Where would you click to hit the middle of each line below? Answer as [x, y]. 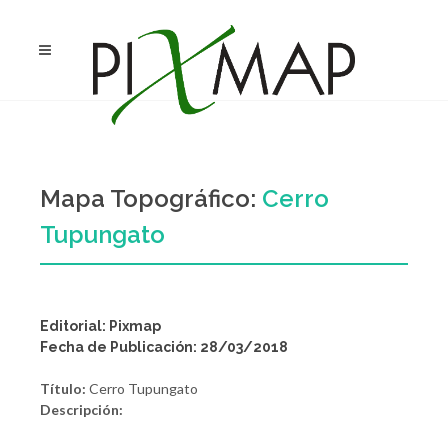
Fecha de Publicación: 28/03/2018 [164, 347]
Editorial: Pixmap [100, 326]
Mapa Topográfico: [151, 198]
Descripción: [81, 409]
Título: [63, 388]
